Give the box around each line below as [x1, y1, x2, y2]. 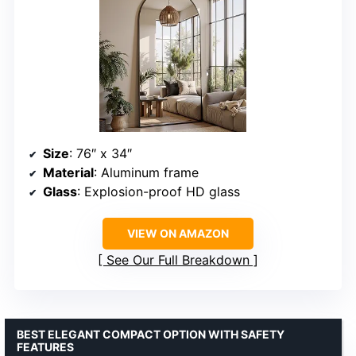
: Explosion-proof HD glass [77, 183, 240, 199]
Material [43, 164, 94, 180]
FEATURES [17, 339, 74, 354]
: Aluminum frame [94, 164, 199, 180]
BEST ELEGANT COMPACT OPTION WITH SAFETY [17, 327, 284, 341]
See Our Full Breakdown [106, 251, 250, 268]
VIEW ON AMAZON [127, 226, 229, 240]
